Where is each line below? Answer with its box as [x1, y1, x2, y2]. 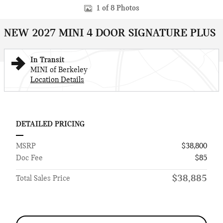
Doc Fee [16, 154, 43, 162]
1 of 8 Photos [96, 4, 139, 12]
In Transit [30, 56, 64, 64]
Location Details [30, 76, 84, 84]
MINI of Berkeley [30, 66, 88, 74]
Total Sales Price [16, 175, 70, 183]
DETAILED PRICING [16, 120, 85, 128]
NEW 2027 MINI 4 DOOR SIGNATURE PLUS [4, 28, 216, 39]
